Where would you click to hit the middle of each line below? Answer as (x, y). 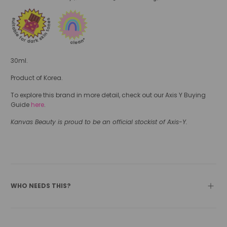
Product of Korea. (37, 78)
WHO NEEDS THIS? (41, 185)
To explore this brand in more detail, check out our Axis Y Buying (108, 95)
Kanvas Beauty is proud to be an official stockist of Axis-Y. (99, 122)
